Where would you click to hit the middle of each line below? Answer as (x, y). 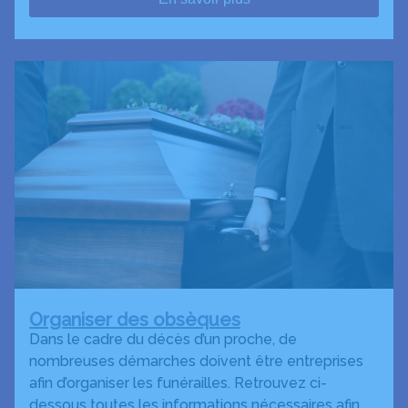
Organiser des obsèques (135, 320)
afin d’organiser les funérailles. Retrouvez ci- (178, 383)
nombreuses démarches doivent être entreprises (196, 361)
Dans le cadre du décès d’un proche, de (163, 339)
